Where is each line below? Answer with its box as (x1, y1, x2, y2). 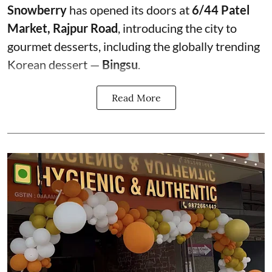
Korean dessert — (7, 56, 102, 72)
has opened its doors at (67, 2, 192, 17)
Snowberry (7, 2, 67, 17)
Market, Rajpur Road (7, 20, 118, 35)
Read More (111, 91, 161, 104)
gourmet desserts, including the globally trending (7, 38, 260, 53)
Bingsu (102, 56, 138, 72)
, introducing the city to (118, 20, 237, 35)
